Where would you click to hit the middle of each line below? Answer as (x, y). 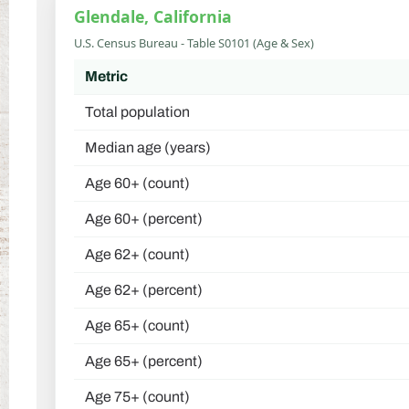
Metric (106, 77)
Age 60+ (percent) (144, 219)
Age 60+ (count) (137, 184)
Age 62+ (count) (137, 255)
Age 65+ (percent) (144, 362)
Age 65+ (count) (137, 326)
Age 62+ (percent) (144, 290)
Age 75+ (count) (137, 397)
